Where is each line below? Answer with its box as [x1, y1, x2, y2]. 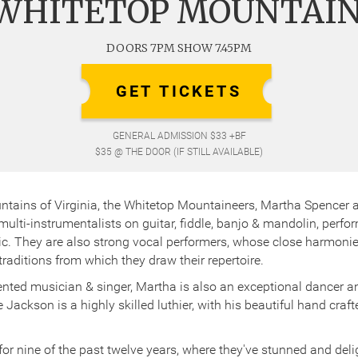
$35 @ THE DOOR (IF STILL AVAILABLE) [95, 145, 263, 157]
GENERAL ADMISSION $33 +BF [112, 129, 246, 141]
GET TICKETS [115, 82, 243, 100]
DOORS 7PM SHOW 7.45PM [106, 40, 252, 55]
